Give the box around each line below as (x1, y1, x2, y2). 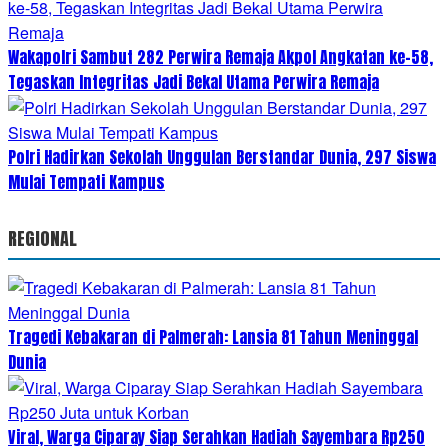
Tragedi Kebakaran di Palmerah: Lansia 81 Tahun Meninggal (8, 324, 418, 349)
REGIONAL (8, 224, 77, 252)
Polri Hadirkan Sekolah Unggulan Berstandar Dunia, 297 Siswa (8, 144, 436, 169)
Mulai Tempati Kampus (8, 169, 165, 194)
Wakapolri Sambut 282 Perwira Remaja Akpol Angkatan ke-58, (8, 44, 433, 69)
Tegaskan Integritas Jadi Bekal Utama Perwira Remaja (8, 69, 379, 94)
